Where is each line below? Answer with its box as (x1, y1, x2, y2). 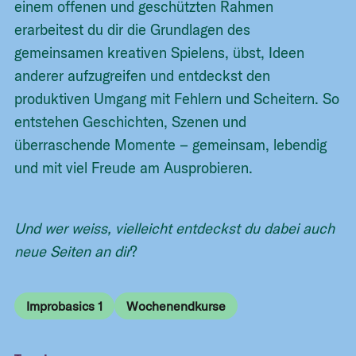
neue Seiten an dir (14, 242, 131, 261)
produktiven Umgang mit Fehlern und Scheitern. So (14, 90, 340, 109)
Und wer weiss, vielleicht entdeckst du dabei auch (14, 219, 335, 238)
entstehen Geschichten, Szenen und (14, 113, 247, 132)
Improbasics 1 (26, 297, 103, 314)
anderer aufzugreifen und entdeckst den (14, 67, 271, 86)
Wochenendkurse (126, 297, 226, 314)
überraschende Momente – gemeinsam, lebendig (14, 136, 327, 155)
